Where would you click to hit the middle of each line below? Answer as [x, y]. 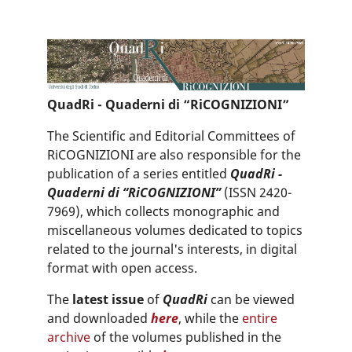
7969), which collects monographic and [163, 212]
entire [260, 319]
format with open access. [122, 268]
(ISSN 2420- [258, 193]
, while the [210, 319]
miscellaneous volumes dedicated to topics [175, 231]
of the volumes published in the [186, 337]
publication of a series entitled [139, 174]
